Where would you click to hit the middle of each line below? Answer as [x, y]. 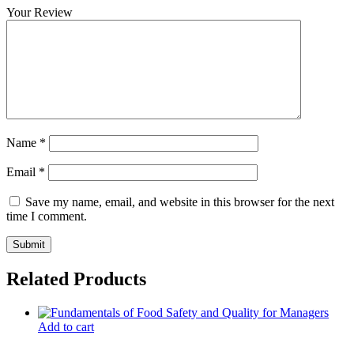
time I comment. [47, 217]
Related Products [76, 279]
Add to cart [66, 327]
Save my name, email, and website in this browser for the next [180, 202]
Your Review [40, 13]
